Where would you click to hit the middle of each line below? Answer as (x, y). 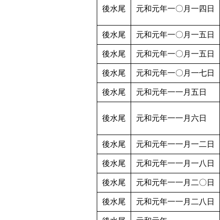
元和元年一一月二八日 (175, 202)
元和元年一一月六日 (171, 118)
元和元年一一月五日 (171, 92)
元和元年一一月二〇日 (175, 183)
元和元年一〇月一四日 (175, 9)
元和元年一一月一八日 (175, 164)
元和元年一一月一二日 (175, 144)
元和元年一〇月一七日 (175, 73)
